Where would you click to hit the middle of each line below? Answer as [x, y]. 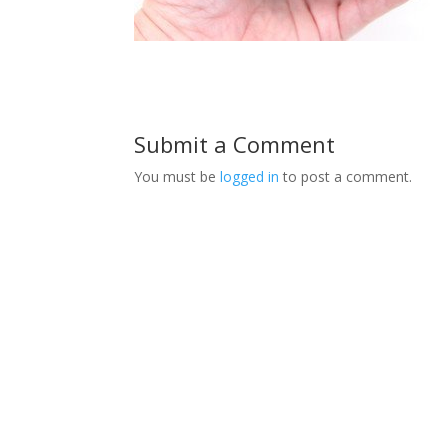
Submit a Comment [235, 144]
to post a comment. [346, 176]
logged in [250, 176]
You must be [177, 176]
